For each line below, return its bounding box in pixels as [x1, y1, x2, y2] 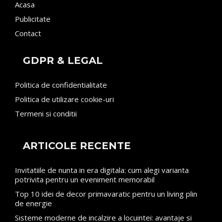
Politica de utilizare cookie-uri [15, 94, 114, 104]
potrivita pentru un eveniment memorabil [15, 174, 155, 184]
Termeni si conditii [15, 108, 77, 118]
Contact [15, 28, 41, 38]
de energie [15, 198, 52, 208]
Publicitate [15, 13, 51, 24]
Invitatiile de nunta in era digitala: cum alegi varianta [15, 165, 189, 175]
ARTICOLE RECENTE [23, 139, 131, 152]
